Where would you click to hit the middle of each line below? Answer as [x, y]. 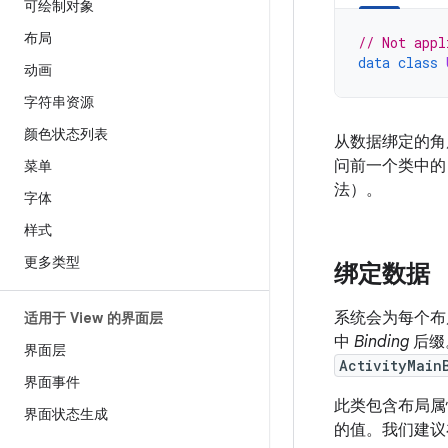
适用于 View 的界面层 [93, 318]
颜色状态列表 [66, 134]
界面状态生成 [66, 414]
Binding [381, 342]
